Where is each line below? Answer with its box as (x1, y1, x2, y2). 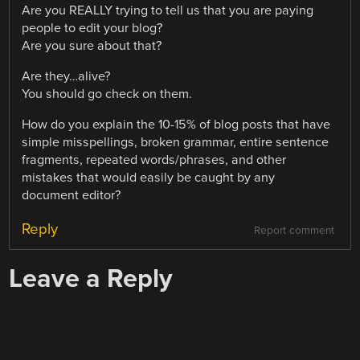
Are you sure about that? (22, 38, 162, 55)
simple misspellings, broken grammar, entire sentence (22, 134, 329, 151)
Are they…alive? (22, 68, 111, 85)
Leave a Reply (9, 262, 174, 294)
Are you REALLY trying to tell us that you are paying (22, 2, 314, 19)
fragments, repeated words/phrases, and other (22, 152, 287, 169)
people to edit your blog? (22, 20, 163, 37)
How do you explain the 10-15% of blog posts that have (22, 117, 331, 133)
